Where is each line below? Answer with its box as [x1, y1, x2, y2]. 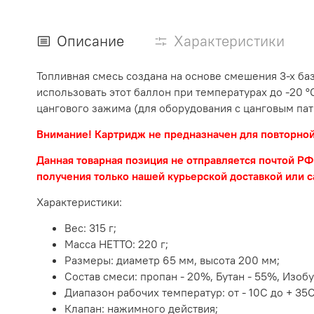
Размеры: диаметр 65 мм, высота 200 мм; [64, 253, 280, 268]
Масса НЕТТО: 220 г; [64, 237, 168, 252]
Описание [57, 32, 124, 51]
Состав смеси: [64, 269, 140, 284]
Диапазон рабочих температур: [64, 285, 228, 300]
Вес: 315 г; [64, 221, 116, 235]
